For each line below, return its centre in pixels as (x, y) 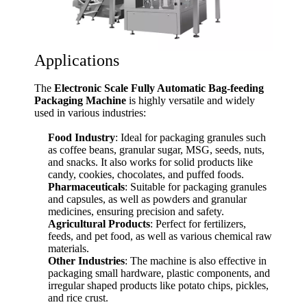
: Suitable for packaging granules (196, 186)
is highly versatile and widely (191, 100)
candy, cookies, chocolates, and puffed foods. (146, 174)
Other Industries (86, 260)
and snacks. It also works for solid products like (150, 162)
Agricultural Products (99, 223)
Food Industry (82, 137)
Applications (77, 60)
